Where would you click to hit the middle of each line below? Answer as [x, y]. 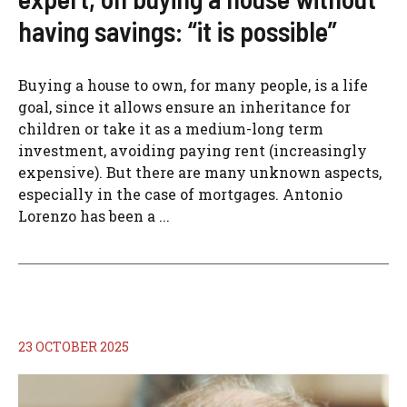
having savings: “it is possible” [178, 31]
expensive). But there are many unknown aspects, [200, 172]
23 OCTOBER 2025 [74, 347]
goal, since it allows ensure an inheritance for [184, 107]
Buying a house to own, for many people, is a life [193, 85]
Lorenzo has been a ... [94, 216]
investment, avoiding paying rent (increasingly [193, 150]
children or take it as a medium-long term [171, 129]
